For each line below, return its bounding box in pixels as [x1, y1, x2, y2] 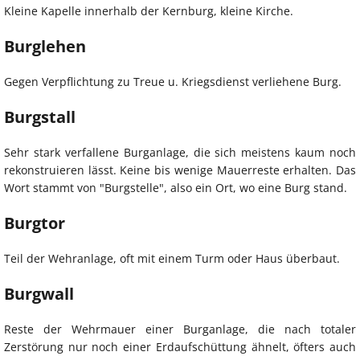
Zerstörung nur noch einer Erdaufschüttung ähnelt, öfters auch [4, 338, 356, 354]
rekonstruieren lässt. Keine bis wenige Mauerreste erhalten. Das [4, 162, 356, 178]
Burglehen [4, 35, 86, 57]
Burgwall [4, 282, 74, 305]
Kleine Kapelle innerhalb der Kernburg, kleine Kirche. [4, 2, 293, 18]
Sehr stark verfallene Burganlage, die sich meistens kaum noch [4, 144, 356, 160]
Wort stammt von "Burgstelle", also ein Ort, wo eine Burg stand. [4, 179, 347, 195]
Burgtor [4, 211, 65, 234]
